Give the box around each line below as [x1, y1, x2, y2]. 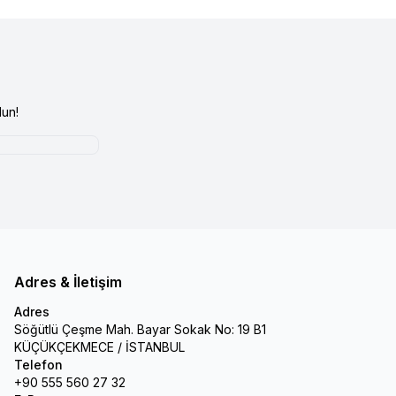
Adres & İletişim [14, 272, 122, 291]
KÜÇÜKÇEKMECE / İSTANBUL [14, 339, 185, 354]
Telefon [14, 356, 63, 372]
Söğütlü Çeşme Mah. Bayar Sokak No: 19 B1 [14, 321, 266, 337]
